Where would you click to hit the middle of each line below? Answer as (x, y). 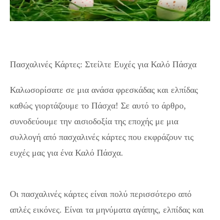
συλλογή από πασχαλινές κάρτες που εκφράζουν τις (102, 137)
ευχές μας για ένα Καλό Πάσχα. (67, 153)
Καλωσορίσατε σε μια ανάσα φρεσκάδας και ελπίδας (104, 90)
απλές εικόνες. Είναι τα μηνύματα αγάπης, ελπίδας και (107, 210)
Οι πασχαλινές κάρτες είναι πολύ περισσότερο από (101, 194)
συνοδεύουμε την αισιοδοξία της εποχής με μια (94, 121)
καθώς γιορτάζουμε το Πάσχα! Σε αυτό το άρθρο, (98, 106)
